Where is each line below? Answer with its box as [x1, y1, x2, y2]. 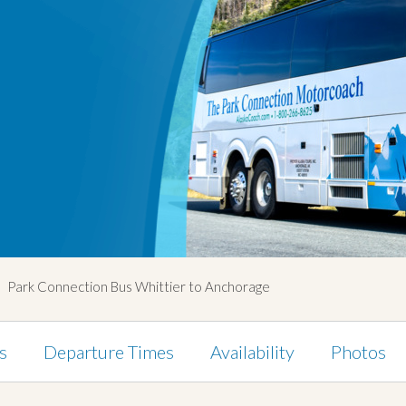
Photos [331, 341, 386, 362]
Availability [210, 341, 295, 362]
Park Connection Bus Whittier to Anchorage [7, 278, 270, 295]
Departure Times [43, 341, 174, 362]
